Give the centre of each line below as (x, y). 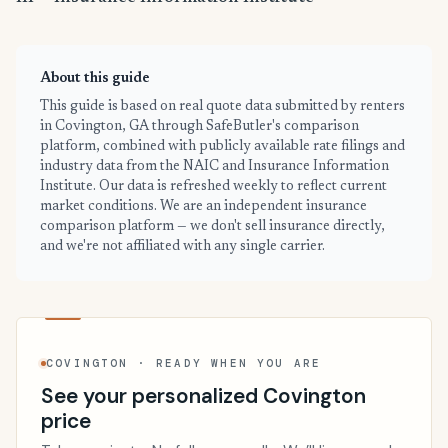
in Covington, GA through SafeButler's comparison (199, 127)
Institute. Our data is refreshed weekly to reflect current (213, 187)
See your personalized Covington (203, 395)
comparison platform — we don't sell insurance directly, (212, 227)
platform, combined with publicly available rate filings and (222, 147)
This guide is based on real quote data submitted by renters (222, 107)
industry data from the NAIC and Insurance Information (214, 167)
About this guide (95, 79)
